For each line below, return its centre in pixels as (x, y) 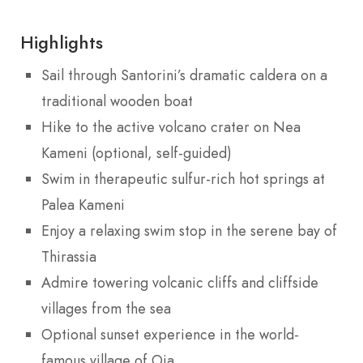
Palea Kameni (83, 205)
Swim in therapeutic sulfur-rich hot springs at (183, 179)
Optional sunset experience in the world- (170, 334)
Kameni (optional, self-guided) (137, 153)
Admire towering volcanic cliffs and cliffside (180, 282)
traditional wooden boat (117, 101)
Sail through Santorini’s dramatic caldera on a (184, 75)
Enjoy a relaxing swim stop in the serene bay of (189, 231)
